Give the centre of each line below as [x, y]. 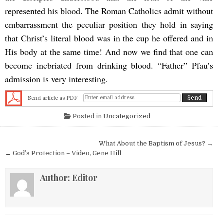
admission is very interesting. [56, 79]
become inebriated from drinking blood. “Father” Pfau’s [109, 65]
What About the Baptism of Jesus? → [156, 143]
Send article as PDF [53, 98]
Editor [84, 177]
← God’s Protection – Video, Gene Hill [63, 153]
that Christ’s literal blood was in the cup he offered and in [109, 38]
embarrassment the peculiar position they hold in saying [109, 24]
